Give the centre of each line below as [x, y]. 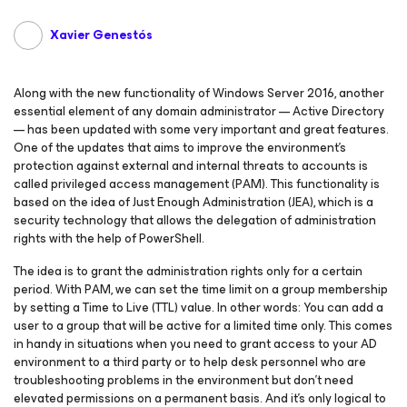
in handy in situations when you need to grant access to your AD [195, 344]
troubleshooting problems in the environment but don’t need [184, 380]
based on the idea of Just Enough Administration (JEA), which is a [194, 202]
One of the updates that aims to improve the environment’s [180, 148]
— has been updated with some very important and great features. [201, 129]
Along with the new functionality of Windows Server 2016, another [199, 93]
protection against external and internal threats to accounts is [191, 166]
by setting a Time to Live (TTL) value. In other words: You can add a [199, 308]
